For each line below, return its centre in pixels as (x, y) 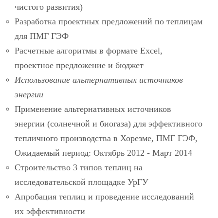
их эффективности (50, 211)
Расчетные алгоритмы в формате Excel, (89, 50)
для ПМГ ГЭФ (42, 36)
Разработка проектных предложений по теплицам (109, 21)
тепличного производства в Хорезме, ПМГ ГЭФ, (106, 138)
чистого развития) (49, 7)
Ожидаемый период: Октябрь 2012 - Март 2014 (103, 153)
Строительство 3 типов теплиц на (79, 167)
